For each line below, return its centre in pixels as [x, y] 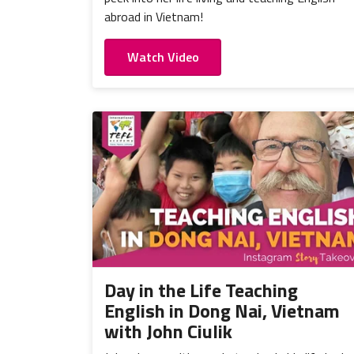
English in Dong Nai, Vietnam [222, 310]
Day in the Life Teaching [201, 290]
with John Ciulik [168, 331]
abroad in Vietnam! [154, 17]
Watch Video [163, 57]
